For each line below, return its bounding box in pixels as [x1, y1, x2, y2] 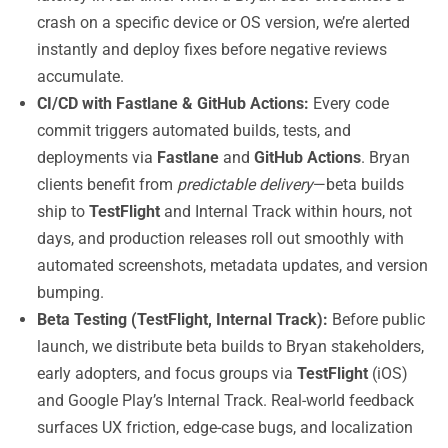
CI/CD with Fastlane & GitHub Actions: [37, 94, 309, 113]
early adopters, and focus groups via [37, 364, 297, 383]
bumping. [37, 283, 104, 302]
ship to [37, 202, 89, 221]
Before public [328, 310, 425, 329]
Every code [309, 94, 389, 113]
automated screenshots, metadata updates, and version [37, 256, 428, 275]
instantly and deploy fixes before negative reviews [37, 40, 387, 59]
